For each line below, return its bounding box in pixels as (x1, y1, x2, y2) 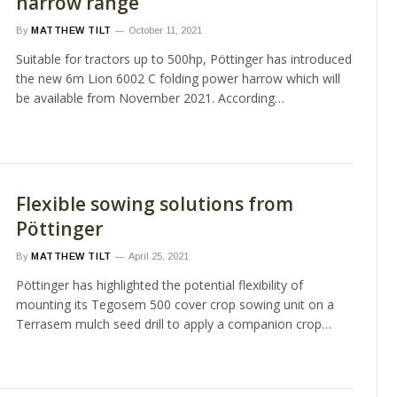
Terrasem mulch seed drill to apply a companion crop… (16, 315, 331, 332)
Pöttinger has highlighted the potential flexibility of (16, 276, 303, 293)
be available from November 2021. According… (16, 90, 284, 106)
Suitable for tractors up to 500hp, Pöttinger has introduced (16, 51, 352, 67)
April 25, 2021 (128, 250, 189, 261)
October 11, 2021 (128, 25, 202, 35)
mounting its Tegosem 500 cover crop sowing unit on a (16, 295, 334, 313)
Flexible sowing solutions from (16, 191, 293, 216)
